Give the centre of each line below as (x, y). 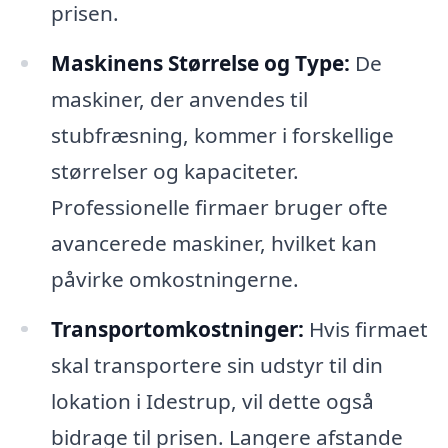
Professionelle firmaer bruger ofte (219, 206)
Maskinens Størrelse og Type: (200, 62)
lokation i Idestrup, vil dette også (212, 400)
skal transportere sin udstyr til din (216, 364)
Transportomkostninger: (177, 328)
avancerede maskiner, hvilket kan (213, 242)
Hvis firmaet (365, 328)
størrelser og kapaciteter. (174, 170)
